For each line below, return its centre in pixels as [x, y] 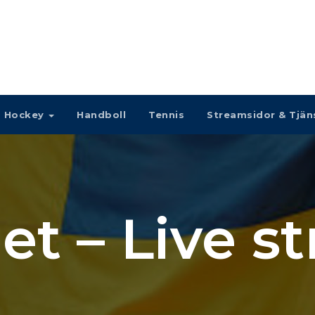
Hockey [25, 115]
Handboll [101, 115]
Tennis [166, 115]
